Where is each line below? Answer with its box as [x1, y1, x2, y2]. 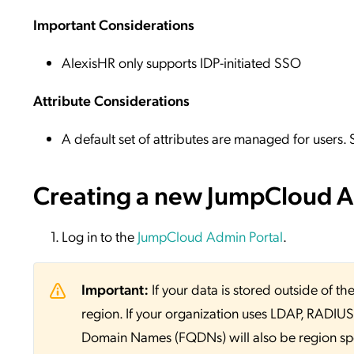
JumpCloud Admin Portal [137, 227, 283, 246]
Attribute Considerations [33, 90, 190, 109]
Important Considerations [33, 14, 194, 33]
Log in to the [62, 227, 137, 246]
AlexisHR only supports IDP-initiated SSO [62, 52, 301, 71]
